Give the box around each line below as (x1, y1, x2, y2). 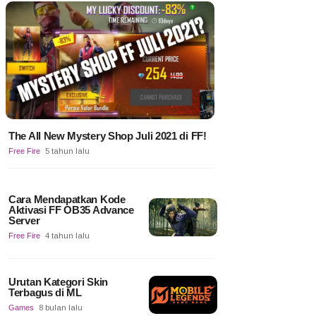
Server (8, 214, 40, 226)
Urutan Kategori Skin (8, 275, 108, 288)
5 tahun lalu (45, 146, 90, 155)
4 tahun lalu (45, 231, 90, 240)
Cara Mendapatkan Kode (8, 193, 126, 205)
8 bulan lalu (39, 303, 83, 312)
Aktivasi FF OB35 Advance (8, 203, 134, 216)
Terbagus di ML (8, 286, 82, 298)
